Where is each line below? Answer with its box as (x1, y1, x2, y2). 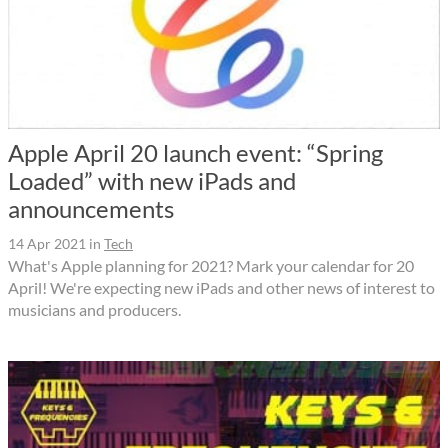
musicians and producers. (8, 300, 181, 320)
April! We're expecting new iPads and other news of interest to (8, 278, 435, 298)
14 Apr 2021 (8, 235, 86, 253)
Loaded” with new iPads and (8, 166, 296, 196)
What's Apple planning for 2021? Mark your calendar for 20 (8, 256, 414, 276)
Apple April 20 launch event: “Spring (8, 138, 383, 168)
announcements (8, 194, 174, 224)
